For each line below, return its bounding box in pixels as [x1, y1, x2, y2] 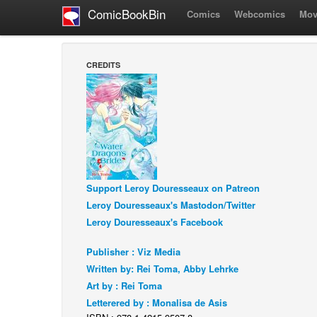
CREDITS [86, 59, 120, 70]
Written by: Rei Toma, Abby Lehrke [86, 262, 238, 275]
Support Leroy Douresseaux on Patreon [86, 181, 260, 195]
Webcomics [234, 7, 285, 21]
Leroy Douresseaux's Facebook [86, 215, 223, 229]
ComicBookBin [81, 5, 166, 23]
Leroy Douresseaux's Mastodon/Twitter [86, 198, 255, 212]
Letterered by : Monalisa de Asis [86, 296, 227, 309]
